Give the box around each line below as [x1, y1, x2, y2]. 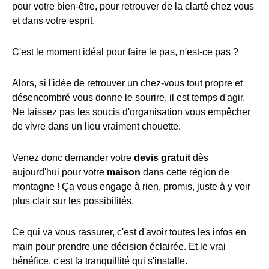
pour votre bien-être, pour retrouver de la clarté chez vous [12, 1, 254, 12]
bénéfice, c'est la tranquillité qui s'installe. [12, 256, 187, 267]
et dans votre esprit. [12, 16, 95, 26]
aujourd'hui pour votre [12, 167, 107, 178]
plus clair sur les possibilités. [12, 196, 134, 207]
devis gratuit [134, 153, 190, 163]
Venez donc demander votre [12, 153, 134, 163]
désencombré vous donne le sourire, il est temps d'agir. [12, 92, 245, 103]
